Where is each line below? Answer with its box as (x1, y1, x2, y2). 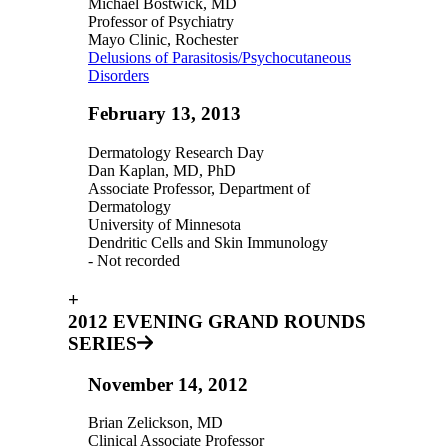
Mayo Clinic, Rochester (88, 30, 238, 48)
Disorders (88, 66, 149, 84)
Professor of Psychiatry (88, 12, 234, 30)
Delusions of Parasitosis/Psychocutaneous (88, 48, 351, 66)
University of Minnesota (88, 216, 241, 234)
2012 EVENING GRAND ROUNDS (68, 310, 366, 332)
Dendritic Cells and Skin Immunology (88, 234, 328, 252)
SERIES (68, 332, 137, 354)
